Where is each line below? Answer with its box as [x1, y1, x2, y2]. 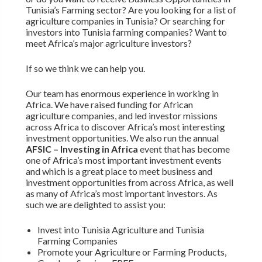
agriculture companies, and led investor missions [25, 109, 218, 121]
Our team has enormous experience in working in [25, 87, 219, 99]
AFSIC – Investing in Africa [25, 143, 138, 154]
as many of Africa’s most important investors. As [25, 187, 218, 199]
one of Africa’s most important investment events [25, 154, 222, 166]
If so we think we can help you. [25, 62, 145, 74]
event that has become [137, 143, 230, 154]
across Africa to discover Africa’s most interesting [25, 120, 225, 132]
